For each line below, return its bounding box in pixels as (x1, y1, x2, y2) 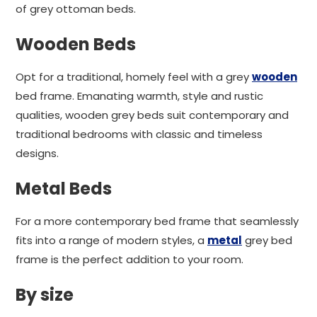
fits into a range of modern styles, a (16, 233, 207, 248)
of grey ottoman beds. (16, 1, 136, 16)
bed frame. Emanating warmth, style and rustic (16, 88, 263, 103)
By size (16, 283, 74, 306)
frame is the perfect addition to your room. (16, 252, 243, 267)
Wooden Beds (16, 33, 136, 56)
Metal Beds (16, 177, 112, 200)
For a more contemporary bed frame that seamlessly (16, 214, 299, 229)
